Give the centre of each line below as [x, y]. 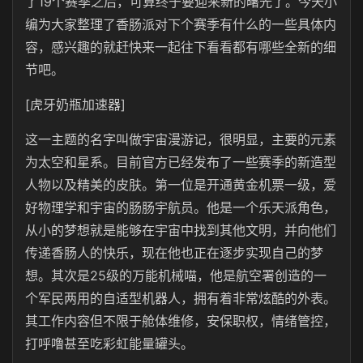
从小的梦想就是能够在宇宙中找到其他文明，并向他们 [181, 230]
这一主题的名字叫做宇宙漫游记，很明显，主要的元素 [181, 139]
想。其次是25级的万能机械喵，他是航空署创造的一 [176, 275]
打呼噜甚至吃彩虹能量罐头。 [109, 344]
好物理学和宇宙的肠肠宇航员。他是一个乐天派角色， [181, 207]
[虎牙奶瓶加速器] [75, 105]
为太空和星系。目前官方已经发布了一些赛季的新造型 [181, 162]
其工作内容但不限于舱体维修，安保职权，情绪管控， [181, 321]
